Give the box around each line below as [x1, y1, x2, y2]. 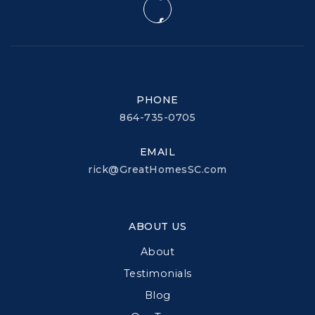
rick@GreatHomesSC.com [88, 162, 227, 176]
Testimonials [123, 266, 192, 280]
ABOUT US [129, 219, 186, 233]
